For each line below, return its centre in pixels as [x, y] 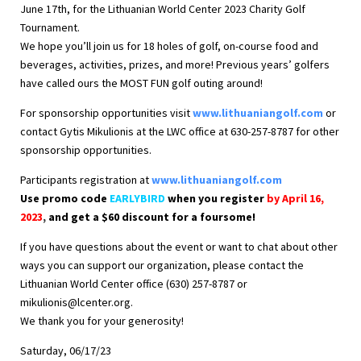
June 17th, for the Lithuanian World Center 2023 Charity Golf [163, 9]
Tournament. [50, 28]
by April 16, [295, 199]
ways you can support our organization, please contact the [162, 266]
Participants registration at [86, 180]
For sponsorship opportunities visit [106, 113]
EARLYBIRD [137, 199]
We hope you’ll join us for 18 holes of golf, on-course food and [169, 46]
